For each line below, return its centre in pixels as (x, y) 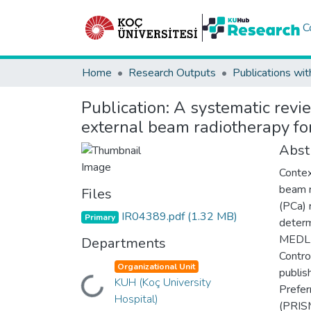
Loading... (78, 287)
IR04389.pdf (153, 217)
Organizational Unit (157, 267)
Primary (100, 217)
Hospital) (136, 299)
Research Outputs (172, 73)
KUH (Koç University (162, 283)
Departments (124, 243)
